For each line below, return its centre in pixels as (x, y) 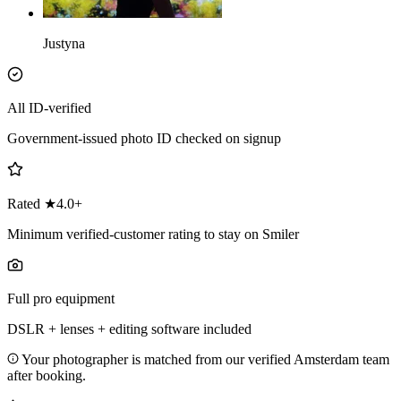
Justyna (64, 44)
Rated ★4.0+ (45, 204)
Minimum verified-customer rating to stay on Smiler (153, 235)
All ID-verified (49, 108)
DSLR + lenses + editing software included (129, 329)
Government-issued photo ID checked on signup (144, 139)
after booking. (47, 376)
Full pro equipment (61, 299)
